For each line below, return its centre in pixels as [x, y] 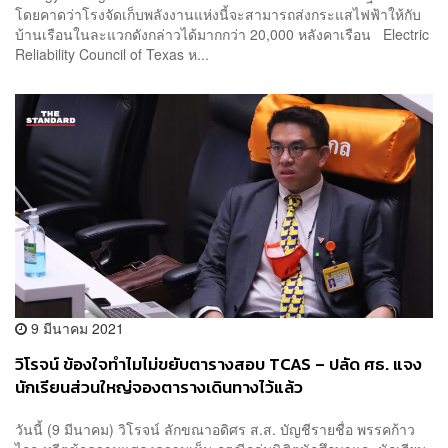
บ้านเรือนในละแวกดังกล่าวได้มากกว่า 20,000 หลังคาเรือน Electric [222, 33]
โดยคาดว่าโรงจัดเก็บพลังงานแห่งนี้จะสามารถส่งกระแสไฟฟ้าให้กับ [218, 13]
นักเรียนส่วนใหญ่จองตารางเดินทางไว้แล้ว [159, 388]
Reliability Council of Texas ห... [112, 53]
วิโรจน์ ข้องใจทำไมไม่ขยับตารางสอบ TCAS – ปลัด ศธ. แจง [218, 365]
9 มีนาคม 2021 [75, 328]
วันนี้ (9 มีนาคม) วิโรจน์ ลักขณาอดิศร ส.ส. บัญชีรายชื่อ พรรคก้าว [215, 428]
